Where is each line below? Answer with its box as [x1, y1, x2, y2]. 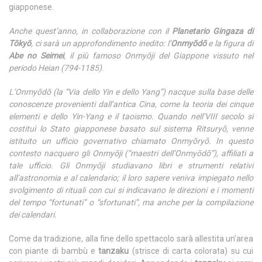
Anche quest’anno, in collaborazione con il [9, 26, 172, 36]
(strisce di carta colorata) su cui [129, 246, 254, 256]
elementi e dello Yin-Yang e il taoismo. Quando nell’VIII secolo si [9, 112, 253, 122]
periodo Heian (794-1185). [9, 63, 104, 73]
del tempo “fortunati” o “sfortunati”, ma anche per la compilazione [9, 198, 253, 208]
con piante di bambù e [9, 246, 99, 256]
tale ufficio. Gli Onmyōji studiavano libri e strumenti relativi [9, 161, 253, 171]
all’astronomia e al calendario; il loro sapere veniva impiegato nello [9, 173, 253, 183]
